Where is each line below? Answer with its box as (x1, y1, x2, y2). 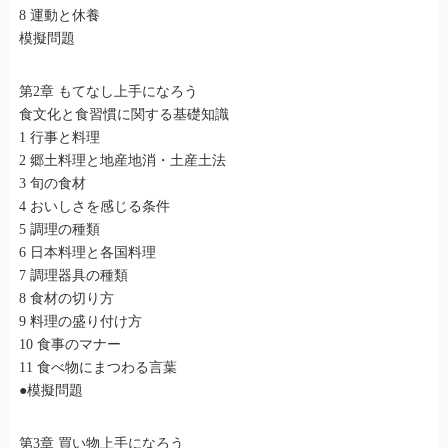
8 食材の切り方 (18, 291, 114, 307)
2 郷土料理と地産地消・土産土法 (18, 153, 226, 169)
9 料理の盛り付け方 (18, 314, 142, 330)
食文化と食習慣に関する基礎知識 (18, 107, 229, 123)
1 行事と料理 (18, 130, 100, 146)
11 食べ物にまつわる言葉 (18, 360, 177, 376)
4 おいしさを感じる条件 (18, 199, 170, 215)
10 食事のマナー (18, 337, 121, 353)
